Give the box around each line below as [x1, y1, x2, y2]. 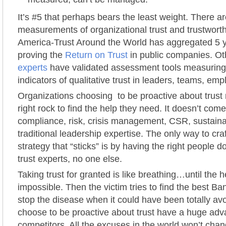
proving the [18, 50, 65, 60]
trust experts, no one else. [18, 154, 122, 164]
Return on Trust [65, 50, 128, 60]
